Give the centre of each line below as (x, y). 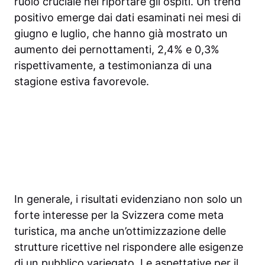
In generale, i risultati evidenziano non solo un (128, 199)
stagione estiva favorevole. (82, 82)
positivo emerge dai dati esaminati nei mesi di (127, 18)
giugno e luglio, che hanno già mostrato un (121, 34)
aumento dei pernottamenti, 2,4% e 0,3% (117, 50)
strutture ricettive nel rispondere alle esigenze (129, 247)
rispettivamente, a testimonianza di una (113, 66)
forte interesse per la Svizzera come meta (119, 215)
